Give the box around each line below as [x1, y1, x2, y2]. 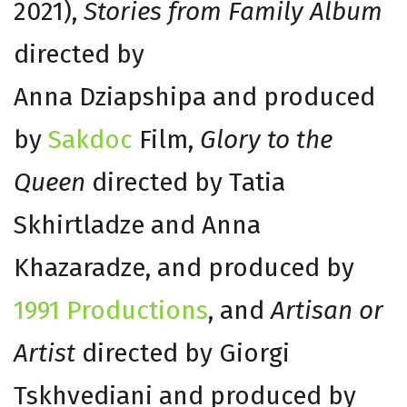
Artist [14, 337, 75, 368]
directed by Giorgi [75, 337, 290, 368]
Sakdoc [48, 124, 133, 154]
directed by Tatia [85, 166, 285, 197]
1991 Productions [14, 294, 208, 325]
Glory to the [200, 124, 333, 154]
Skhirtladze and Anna [14, 209, 261, 240]
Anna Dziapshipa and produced [14, 81, 375, 112]
